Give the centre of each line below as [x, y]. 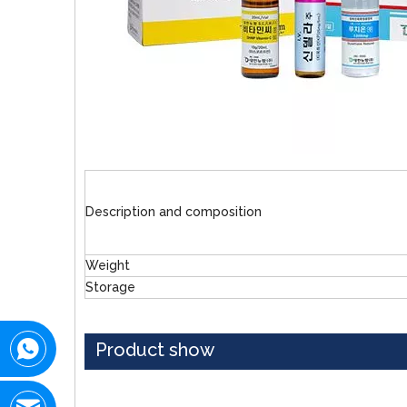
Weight [108, 265]
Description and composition [174, 212]
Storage [110, 287]
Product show [155, 350]
